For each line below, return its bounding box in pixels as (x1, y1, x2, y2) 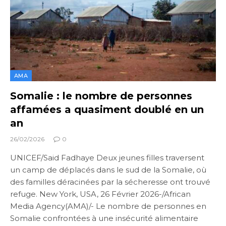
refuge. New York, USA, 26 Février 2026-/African (10, 189, 191, 199)
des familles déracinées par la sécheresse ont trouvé (10, 177, 210, 187)
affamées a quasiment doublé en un (10, 103, 204, 116)
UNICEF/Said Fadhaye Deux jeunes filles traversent (10, 153, 204, 163)
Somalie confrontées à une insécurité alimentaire (10, 213, 198, 223)
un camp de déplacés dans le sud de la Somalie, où (10, 165, 206, 175)
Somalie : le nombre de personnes (10, 90, 192, 102)
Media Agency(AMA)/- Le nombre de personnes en (10, 201, 206, 211)
